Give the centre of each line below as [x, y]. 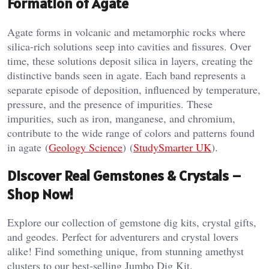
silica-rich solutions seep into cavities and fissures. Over [129, 46]
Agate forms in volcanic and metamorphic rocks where [126, 32]
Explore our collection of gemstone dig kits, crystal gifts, [132, 222]
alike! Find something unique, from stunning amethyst [125, 251]
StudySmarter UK [172, 147]
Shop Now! [41, 194]
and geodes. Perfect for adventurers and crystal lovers [123, 237]
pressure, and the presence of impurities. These [110, 104]
